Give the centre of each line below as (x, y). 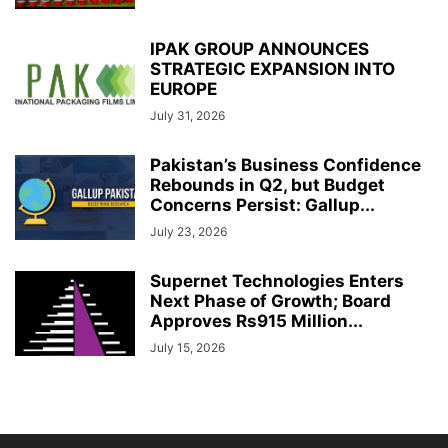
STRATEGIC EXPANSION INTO (272, 69)
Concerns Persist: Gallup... (262, 205)
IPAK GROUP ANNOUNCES (259, 49)
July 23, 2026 (188, 231)
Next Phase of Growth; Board (270, 301)
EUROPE (183, 89)
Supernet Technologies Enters (277, 281)
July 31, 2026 (187, 115)
